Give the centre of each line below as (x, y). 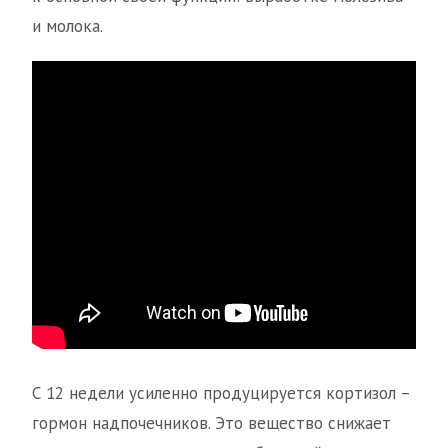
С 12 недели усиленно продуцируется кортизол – (221, 393)
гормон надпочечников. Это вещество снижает (211, 423)
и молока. (67, 26)
